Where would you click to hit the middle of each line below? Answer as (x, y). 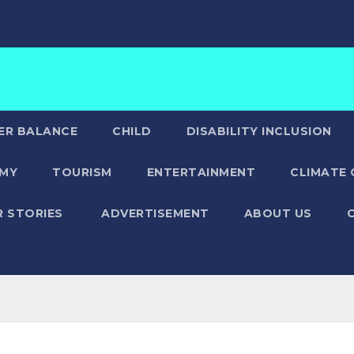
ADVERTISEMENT (155, 213)
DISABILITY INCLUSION (259, 131)
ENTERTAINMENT (201, 172)
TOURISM (82, 172)
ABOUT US (278, 213)
